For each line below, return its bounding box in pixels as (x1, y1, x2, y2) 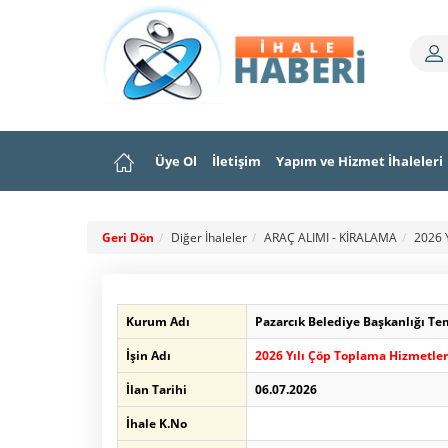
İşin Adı (126, 347, 171, 364)
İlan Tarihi (126, 381, 187, 398)
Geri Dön (102, 229, 154, 246)
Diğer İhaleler (171, 229, 247, 246)
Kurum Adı (126, 313, 190, 330)
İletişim (212, 152, 261, 170)
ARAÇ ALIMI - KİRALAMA (264, 229, 397, 246)
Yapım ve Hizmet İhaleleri (276, 152, 443, 170)
